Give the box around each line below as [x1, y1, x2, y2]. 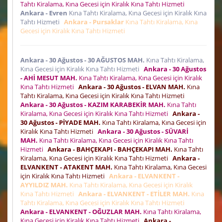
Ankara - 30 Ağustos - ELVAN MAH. [78, 82, 185, 91]
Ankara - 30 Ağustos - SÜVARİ [98, 126, 188, 136]
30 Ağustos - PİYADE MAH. [20, 117, 101, 127]
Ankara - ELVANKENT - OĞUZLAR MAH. [20, 207, 142, 216]
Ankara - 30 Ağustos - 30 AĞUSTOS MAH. [20, 55, 145, 64]
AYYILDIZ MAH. [20, 180, 68, 189]
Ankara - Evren [20, 8, 67, 17]
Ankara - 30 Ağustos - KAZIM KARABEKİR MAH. [20, 100, 166, 109]
